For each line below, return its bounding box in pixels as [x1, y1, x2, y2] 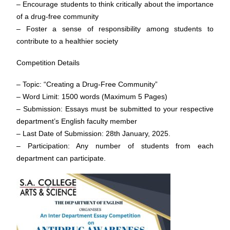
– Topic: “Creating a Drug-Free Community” [16, 80, 158, 88]
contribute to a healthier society [16, 37, 118, 45]
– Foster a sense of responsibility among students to [16, 25, 214, 33]
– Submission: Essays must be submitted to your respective [16, 105, 214, 113]
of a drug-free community [16, 12, 99, 21]
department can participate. [16, 154, 106, 162]
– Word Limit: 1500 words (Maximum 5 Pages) [16, 92, 167, 101]
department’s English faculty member [16, 117, 137, 125]
